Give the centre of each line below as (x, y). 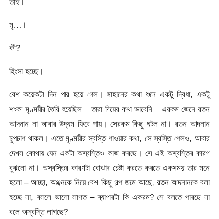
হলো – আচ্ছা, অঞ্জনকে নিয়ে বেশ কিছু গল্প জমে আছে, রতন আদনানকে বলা (109, 183)
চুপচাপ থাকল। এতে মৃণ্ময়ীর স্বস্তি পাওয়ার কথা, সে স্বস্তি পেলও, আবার (109, 139)
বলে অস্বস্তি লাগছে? (39, 212)
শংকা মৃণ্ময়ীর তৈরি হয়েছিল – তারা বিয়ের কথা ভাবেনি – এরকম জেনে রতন (109, 109)
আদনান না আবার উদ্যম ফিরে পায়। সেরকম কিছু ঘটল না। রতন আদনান (109, 124)
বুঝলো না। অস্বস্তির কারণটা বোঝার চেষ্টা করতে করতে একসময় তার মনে (109, 168)
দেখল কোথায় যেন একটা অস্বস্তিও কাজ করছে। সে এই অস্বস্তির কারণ (109, 153)
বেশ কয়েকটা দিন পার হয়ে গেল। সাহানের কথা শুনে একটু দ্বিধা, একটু (109, 95)
